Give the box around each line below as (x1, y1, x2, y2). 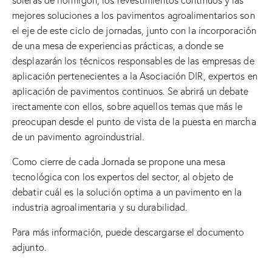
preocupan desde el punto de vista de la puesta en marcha (12, 115, 256, 128)
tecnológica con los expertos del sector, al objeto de (12, 171, 234, 183)
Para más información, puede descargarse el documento (12, 226, 245, 239)
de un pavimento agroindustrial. (12, 131, 144, 143)
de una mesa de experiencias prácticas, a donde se (12, 39, 223, 52)
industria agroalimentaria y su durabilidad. (12, 201, 188, 214)
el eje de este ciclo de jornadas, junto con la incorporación (12, 24, 257, 37)
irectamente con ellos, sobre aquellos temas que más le (12, 100, 243, 113)
